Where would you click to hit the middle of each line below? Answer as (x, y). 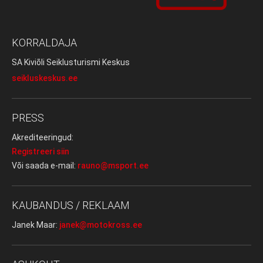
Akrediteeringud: (43, 138)
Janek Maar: (36, 225)
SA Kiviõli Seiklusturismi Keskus (71, 63)
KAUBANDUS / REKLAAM (71, 205)
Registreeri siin (41, 152)
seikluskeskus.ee (45, 78)
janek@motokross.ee (101, 225)
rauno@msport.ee (113, 166)
